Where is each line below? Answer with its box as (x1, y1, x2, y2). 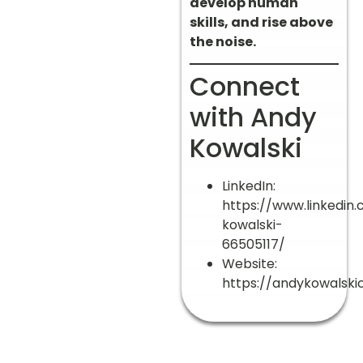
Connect (190, 68, 300, 105)
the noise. (190, 32, 256, 51)
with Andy (190, 99, 317, 136)
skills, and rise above (190, 12, 333, 32)
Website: (222, 254, 277, 274)
